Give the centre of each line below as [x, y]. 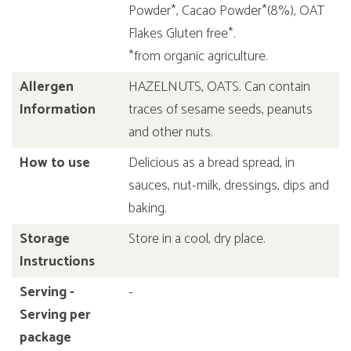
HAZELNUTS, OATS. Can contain [220, 87]
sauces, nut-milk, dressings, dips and [229, 186]
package [45, 338]
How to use [55, 163]
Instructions [57, 262]
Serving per [55, 315]
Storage [45, 239]
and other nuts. [171, 133]
